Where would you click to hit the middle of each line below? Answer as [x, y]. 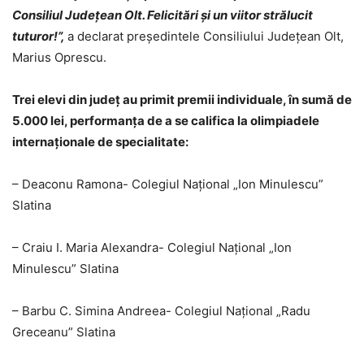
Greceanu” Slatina [64, 332]
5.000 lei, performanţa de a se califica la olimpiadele [166, 121]
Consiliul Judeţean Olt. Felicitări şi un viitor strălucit [162, 15]
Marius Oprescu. [59, 58]
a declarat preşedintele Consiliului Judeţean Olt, [206, 37]
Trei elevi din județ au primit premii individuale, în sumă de [182, 100]
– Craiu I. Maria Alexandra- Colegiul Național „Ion [152, 248]
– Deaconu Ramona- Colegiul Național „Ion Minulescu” [168, 184]
